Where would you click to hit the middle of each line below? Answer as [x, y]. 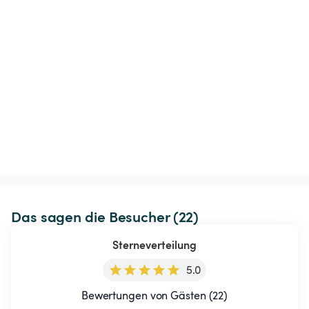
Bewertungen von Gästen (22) [154, 296]
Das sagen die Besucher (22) [105, 217]
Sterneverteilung [154, 245]
